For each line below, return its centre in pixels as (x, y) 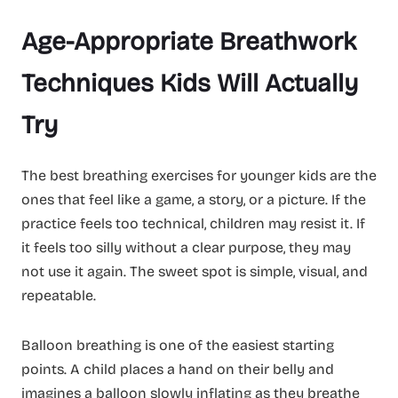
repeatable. (59, 295)
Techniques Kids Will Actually (190, 83)
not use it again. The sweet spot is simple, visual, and (195, 271)
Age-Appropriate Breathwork (189, 41)
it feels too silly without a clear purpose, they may (186, 247)
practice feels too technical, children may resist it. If (193, 223)
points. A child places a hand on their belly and (178, 369)
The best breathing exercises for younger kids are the (199, 175)
